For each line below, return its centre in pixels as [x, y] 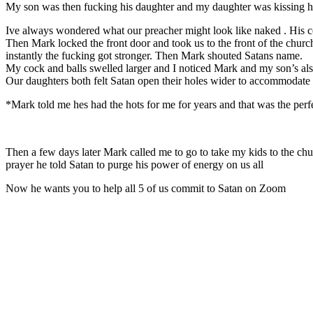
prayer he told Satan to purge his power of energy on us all [134, 164]
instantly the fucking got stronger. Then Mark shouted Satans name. [154, 55]
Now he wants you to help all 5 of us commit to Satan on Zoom [146, 188]
